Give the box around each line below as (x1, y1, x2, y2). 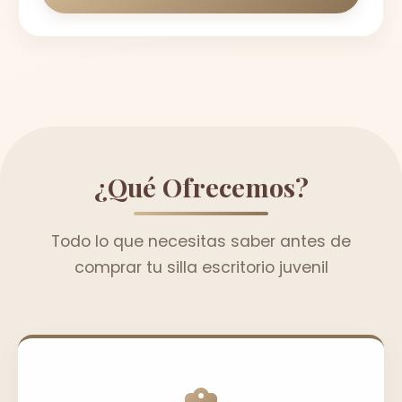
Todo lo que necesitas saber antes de (51, 230, 351, 252)
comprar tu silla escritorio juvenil (74, 256, 328, 278)
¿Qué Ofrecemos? (93, 169, 309, 204)
